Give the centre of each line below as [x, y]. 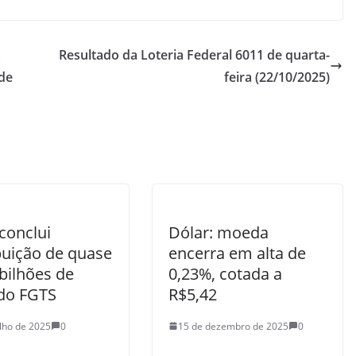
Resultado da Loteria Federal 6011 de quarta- [194, 54]
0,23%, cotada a [225, 273]
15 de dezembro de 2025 [233, 326]
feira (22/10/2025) [277, 77]
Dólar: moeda [219, 232]
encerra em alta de [237, 253]
